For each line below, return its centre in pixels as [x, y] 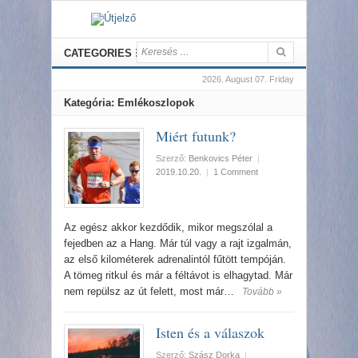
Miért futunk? [196, 136]
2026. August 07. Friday [248, 79]
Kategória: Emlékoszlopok [129, 103]
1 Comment [236, 172]
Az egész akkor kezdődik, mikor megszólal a [168, 227]
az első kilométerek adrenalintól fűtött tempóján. [175, 259]
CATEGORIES [98, 53]
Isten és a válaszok [210, 332]
